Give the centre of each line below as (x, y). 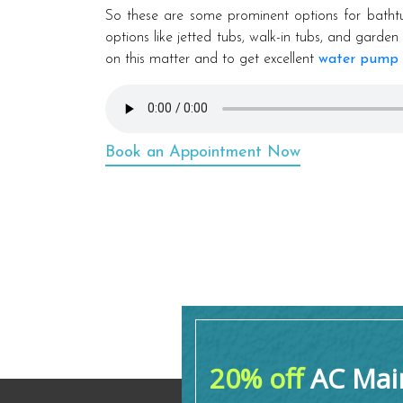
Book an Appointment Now (203, 152)
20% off (256, 379)
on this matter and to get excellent (212, 59)
